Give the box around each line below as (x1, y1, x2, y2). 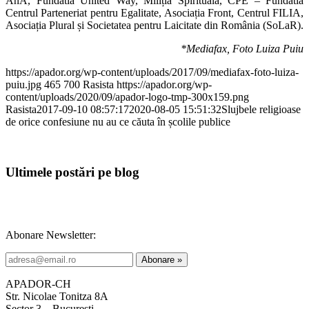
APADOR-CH (6, 277, 71, 290)
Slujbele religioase (221, 103, 301, 116)
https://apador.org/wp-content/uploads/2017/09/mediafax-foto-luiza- (6, 66, 299, 79)
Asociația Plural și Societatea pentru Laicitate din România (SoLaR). (6, 19, 303, 32)
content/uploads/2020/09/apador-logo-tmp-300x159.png (6, 91, 249, 103)
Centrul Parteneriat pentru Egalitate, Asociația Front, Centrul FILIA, (6, 7, 303, 19)
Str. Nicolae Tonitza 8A (6, 290, 108, 302)
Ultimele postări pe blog (6, 164, 139, 179)
